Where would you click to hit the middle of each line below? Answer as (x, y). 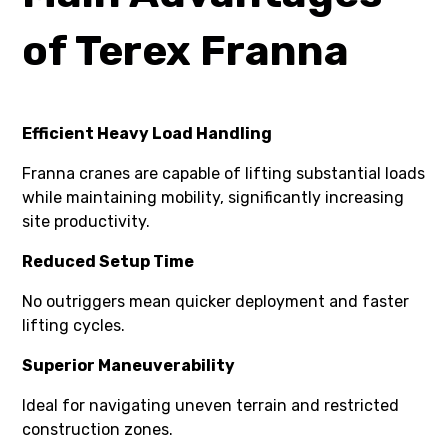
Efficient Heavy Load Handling (147, 133)
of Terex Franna (186, 50)
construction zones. (98, 429)
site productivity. (86, 221)
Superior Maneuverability (129, 365)
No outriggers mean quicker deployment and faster (216, 301)
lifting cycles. (74, 325)
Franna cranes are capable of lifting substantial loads (224, 173)
